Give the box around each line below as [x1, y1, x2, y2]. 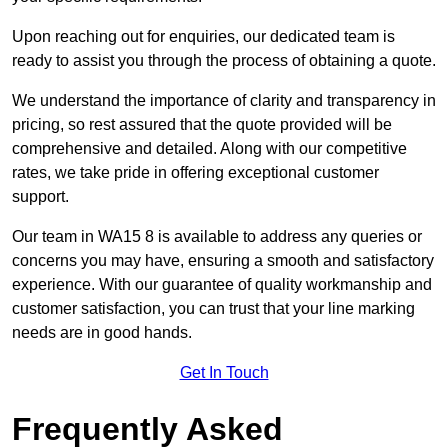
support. [12, 188, 69, 206]
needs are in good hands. [12, 324, 192, 342]
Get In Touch [179, 364, 269, 382]
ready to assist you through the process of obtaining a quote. [12, 52, 436, 70]
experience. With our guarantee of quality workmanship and [12, 276, 432, 294]
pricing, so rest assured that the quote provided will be [12, 116, 392, 134]
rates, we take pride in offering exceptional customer [12, 164, 379, 182]
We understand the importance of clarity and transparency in [12, 92, 436, 110]
